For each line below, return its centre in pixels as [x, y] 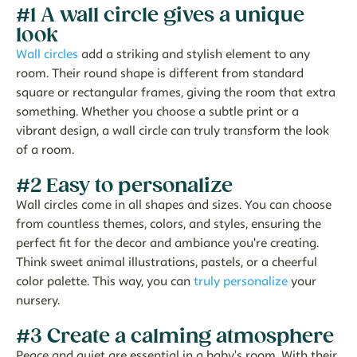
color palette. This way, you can [105, 281]
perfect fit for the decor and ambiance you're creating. [167, 243]
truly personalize [241, 281]
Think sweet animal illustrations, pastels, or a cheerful [167, 262]
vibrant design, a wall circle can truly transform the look [173, 131]
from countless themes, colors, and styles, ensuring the [169, 224]
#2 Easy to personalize [124, 185]
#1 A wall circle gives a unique [160, 15]
